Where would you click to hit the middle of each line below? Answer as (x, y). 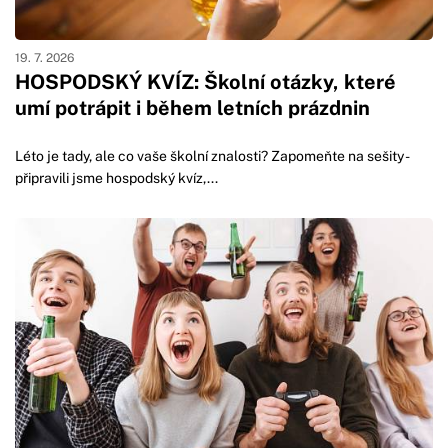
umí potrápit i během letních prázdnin (192, 107)
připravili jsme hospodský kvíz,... (116, 178)
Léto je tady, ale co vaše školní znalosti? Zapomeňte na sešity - (211, 156)
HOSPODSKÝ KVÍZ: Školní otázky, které (205, 81)
